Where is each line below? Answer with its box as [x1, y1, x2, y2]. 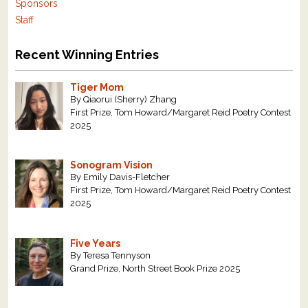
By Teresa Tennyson [70, 250, 151, 261]
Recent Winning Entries [15, 47, 159, 63]
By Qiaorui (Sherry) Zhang [70, 94, 177, 105]
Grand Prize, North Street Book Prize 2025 [70, 263, 241, 274]
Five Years [70, 237, 121, 249]
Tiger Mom [70, 82, 124, 93]
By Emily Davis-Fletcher [70, 172, 170, 183]
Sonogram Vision [70, 159, 153, 171]
